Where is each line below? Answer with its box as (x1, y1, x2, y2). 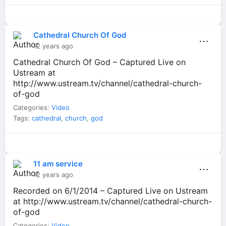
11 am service (33, 158, 83, 168)
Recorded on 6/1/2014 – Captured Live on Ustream (13, 185, 208, 196)
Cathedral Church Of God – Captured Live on (13, 57, 186, 68)
